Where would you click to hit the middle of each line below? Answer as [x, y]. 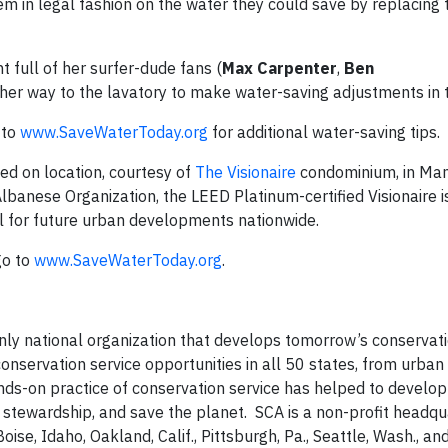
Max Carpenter [279, 68]
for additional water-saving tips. [324, 132]
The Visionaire [245, 172]
